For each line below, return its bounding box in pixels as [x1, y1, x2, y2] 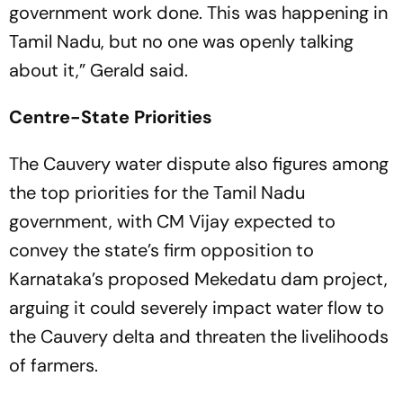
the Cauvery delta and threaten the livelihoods [9, 325, 389, 348]
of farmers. [9, 354, 98, 377]
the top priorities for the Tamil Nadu [9, 181, 305, 204]
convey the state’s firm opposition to [9, 238, 314, 262]
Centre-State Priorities [9, 105, 212, 129]
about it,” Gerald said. [9, 58, 188, 82]
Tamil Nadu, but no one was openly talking [9, 30, 354, 53]
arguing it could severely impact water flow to [9, 296, 384, 319]
